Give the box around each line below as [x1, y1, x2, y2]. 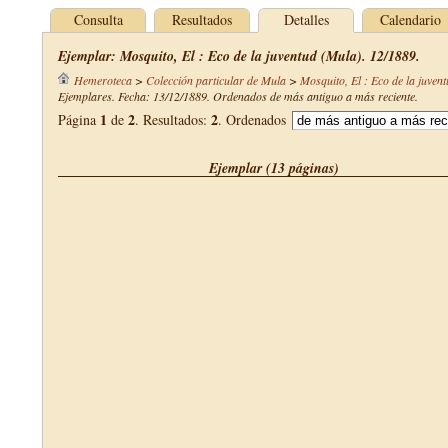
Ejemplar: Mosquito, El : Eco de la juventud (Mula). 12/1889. [58, 46, 420, 66]
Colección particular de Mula [146, 72, 286, 88]
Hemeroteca [74, 72, 132, 88]
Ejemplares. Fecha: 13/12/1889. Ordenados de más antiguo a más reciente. [58, 88, 418, 104]
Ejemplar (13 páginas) [209, 158, 339, 178]
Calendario [379, 10, 441, 29]
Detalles [283, 10, 329, 29]
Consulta [73, 10, 123, 29]
